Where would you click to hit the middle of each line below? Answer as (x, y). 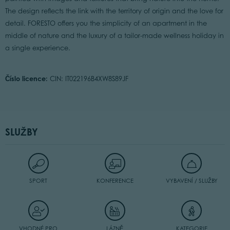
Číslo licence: (26, 78)
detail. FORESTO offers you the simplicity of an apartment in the (106, 23)
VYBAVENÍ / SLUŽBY (191, 181)
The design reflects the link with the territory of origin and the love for (114, 11)
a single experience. (37, 48)
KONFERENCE (115, 181)
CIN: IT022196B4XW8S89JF (88, 79)
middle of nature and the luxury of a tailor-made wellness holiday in (114, 35)
